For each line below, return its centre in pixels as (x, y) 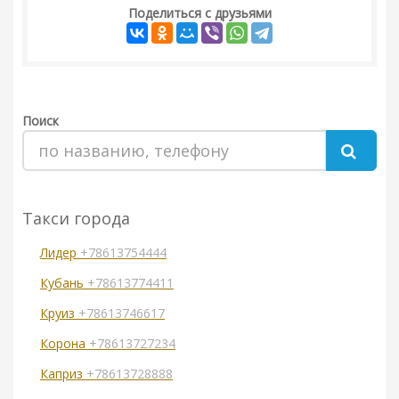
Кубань (64, 283)
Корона (65, 344)
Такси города (76, 219)
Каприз (63, 374)
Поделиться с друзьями (199, 13)
